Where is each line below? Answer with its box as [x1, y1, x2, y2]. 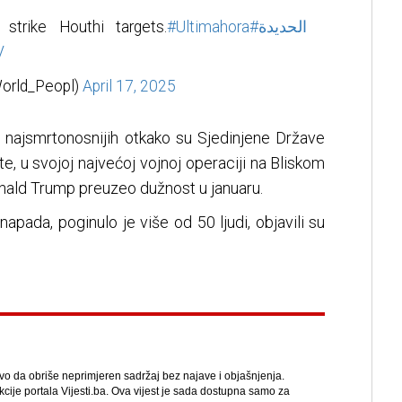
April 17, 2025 [82, 77, 176, 96]
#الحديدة [258, 18, 308, 37]
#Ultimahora [167, 18, 250, 37]
